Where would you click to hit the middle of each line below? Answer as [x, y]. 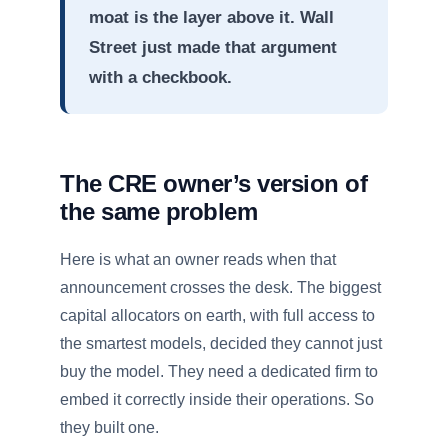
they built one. [109, 427]
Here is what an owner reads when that [198, 259]
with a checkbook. [160, 77]
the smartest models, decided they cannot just [221, 343]
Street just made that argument [213, 47]
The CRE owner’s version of [214, 183]
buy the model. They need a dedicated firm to [219, 371]
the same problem [159, 211]
